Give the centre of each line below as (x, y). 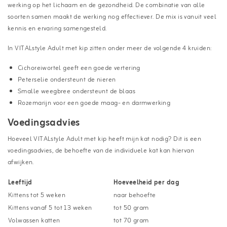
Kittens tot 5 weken (37, 195)
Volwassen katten (34, 220)
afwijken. (21, 162)
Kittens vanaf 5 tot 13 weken (50, 208)
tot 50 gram (131, 208)
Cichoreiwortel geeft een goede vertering (79, 68)
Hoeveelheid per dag (146, 182)
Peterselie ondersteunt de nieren (67, 80)
